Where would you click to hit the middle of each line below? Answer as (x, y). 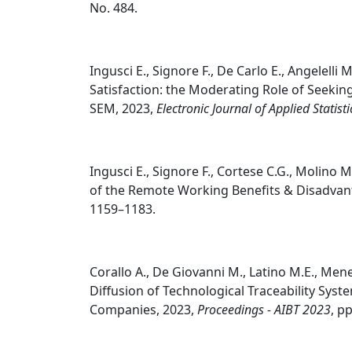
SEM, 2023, (123, 108)
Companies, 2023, (143, 310)
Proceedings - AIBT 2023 (264, 310)
